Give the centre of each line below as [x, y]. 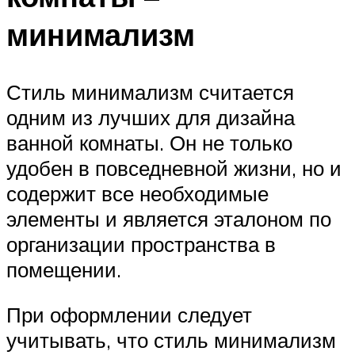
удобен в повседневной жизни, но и [174, 168]
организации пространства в [141, 244]
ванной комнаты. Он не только [149, 142]
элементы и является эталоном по [169, 218]
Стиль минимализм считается [150, 92]
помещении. [64, 269]
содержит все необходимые [137, 193]
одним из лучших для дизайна [151, 117]
